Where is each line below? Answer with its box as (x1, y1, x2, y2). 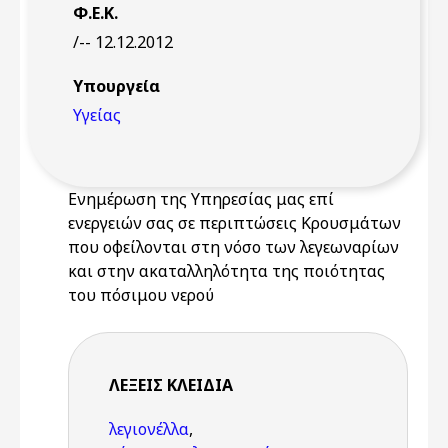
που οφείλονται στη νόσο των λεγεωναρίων (68, 236, 399, 258)
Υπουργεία (73, 75, 160, 97)
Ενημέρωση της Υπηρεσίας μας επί (68, 188, 334, 210)
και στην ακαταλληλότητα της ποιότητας (68, 260, 385, 282)
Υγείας (73, 104, 121, 126)
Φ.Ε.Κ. (73, 2, 118, 24)
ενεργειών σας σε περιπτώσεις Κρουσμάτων (68, 212, 401, 234)
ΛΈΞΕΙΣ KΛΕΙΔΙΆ (109, 374, 233, 396)
